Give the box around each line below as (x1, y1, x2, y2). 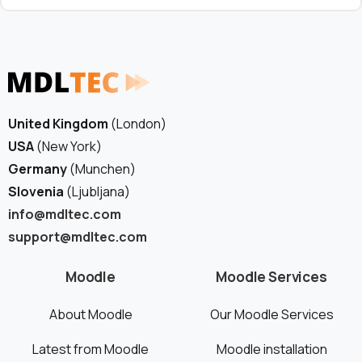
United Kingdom (8, 114, 108, 133)
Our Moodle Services (209, 305, 334, 323)
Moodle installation (216, 339, 327, 358)
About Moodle (48, 305, 133, 323)
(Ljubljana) (64, 182, 130, 200)
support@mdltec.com (8, 227, 147, 246)
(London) (108, 114, 166, 133)
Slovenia (8, 182, 64, 200)
